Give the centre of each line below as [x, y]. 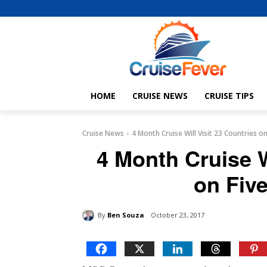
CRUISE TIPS [229, 96]
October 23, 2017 [178, 215]
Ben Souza [126, 215]
